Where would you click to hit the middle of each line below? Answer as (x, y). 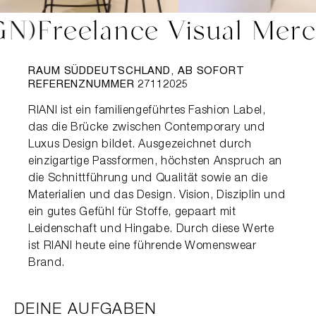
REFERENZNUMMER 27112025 (108, 85)
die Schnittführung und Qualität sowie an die (148, 179)
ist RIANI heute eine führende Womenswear (142, 247)
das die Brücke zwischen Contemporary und (147, 128)
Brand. (47, 264)
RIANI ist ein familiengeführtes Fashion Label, (147, 111)
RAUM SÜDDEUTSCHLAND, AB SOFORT (136, 72)
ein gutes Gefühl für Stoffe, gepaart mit (132, 213)
